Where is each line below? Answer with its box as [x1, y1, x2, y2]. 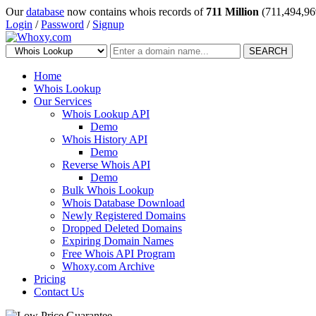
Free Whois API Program [62, 248, 175, 260]
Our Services [34, 95, 92, 107]
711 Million [206, 6, 259, 18]
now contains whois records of [64, 6, 206, 18]
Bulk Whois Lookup [62, 184, 154, 196]
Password [41, 18, 84, 30]
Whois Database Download [62, 197, 185, 209]
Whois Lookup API [62, 108, 150, 120]
